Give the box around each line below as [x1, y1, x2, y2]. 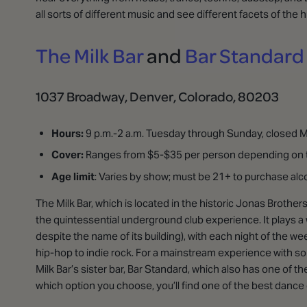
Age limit [51, 169, 95, 183]
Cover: [51, 148, 84, 161]
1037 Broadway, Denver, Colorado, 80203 [36, 87, 279, 105]
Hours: [51, 126, 84, 140]
